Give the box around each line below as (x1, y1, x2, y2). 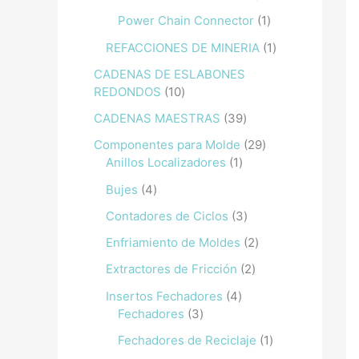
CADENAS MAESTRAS (94, 111, 220, 126)
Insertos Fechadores (106, 288, 223, 304)
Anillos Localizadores (106, 155, 226, 171)
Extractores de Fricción (106, 261, 237, 277)
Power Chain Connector (118, 13, 254, 29)
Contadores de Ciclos (106, 208, 228, 224)
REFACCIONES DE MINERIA (106, 39, 260, 55)
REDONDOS (94, 83, 161, 99)
